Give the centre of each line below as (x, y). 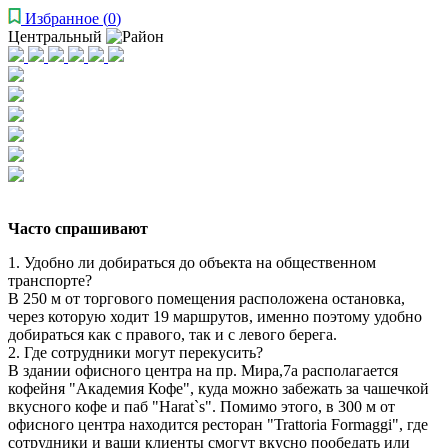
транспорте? (50, 280)
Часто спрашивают (78, 228)
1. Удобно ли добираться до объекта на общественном (192, 262)
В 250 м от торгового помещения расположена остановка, (206, 298)
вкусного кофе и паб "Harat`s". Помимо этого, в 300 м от (201, 406)
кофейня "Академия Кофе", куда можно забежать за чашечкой (218, 388)
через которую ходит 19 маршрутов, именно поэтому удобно (215, 316)
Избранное (62, 18)
